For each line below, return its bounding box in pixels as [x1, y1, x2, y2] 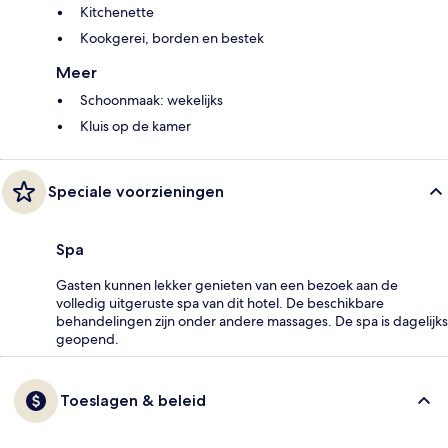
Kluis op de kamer [80, 117, 191, 136]
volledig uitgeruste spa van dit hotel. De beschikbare [56, 294, 384, 313]
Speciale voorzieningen [48, 182, 224, 202]
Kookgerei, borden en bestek [80, 29, 264, 48]
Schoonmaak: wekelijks [80, 91, 223, 110]
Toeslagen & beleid [60, 391, 206, 411]
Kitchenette [80, 3, 154, 22]
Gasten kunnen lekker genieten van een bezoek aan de [56, 276, 398, 295]
